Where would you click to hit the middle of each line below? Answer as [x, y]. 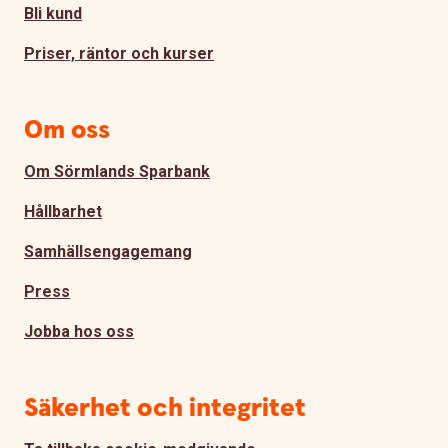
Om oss [67, 130]
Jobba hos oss [79, 331]
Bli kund [53, 13]
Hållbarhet [63, 211]
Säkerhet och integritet [165, 408]
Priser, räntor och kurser [119, 53]
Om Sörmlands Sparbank [117, 171]
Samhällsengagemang [108, 251]
